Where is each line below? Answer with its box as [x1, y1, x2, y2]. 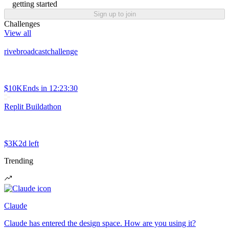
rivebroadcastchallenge [4, 47, 78, 56]
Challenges [4, 19, 40, 28]
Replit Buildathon [4, 102, 61, 111]
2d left [18, 139, 39, 148]
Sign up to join [93, 10, 136, 18]
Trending [4, 156, 33, 165]
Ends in [22, 83, 47, 93]
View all [4, 28, 31, 37]
